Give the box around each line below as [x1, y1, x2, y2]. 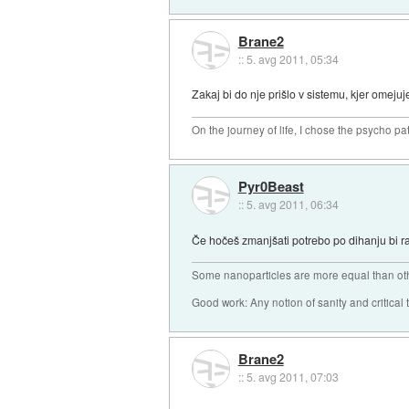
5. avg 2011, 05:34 [246, 50, 339, 67]
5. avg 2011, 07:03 [246, 369, 339, 385]
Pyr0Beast [237, 176, 304, 197]
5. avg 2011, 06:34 [246, 196, 339, 213]
